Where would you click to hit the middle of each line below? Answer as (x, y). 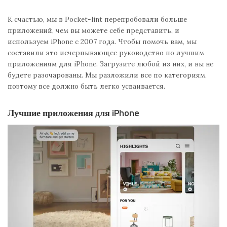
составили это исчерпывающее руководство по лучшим (106, 53)
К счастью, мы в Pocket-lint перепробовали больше (97, 20)
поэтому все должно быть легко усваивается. (86, 86)
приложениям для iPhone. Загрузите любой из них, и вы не (110, 64)
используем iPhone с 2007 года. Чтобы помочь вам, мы (102, 42)
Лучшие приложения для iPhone (73, 113)
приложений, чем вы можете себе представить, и (93, 31)
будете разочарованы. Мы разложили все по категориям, (107, 75)
